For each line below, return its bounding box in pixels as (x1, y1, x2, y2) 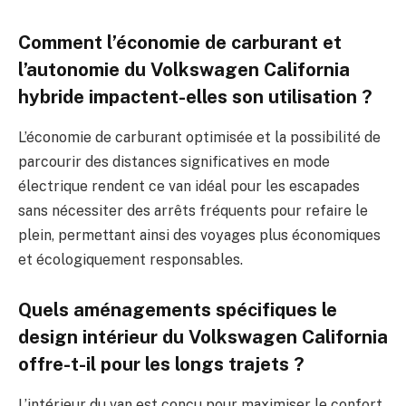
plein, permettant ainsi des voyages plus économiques (18, 226, 381, 244)
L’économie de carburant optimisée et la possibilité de (18, 128, 381, 146)
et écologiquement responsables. (18, 250, 243, 268)
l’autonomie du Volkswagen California (18, 59, 350, 82)
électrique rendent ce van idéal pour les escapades (18, 177, 360, 195)
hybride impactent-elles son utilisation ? (18, 86, 372, 109)
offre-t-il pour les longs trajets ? (18, 353, 304, 376)
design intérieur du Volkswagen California (18, 326, 388, 349)
